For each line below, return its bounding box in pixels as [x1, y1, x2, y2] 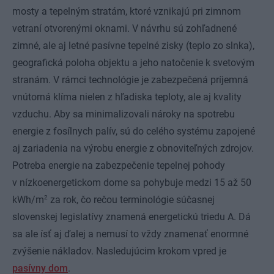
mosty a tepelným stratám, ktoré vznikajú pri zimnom [12, 5, 241, 17]
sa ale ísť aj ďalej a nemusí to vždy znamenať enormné [12, 228, 248, 240]
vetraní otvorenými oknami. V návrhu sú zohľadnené [12, 22, 237, 34]
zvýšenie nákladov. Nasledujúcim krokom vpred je [12, 245, 226, 257]
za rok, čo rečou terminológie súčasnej [48, 193, 215, 206]
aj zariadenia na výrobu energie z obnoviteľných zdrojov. [12, 142, 254, 154]
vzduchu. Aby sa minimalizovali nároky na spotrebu [12, 108, 235, 120]
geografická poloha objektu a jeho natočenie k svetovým [12, 56, 254, 68]
